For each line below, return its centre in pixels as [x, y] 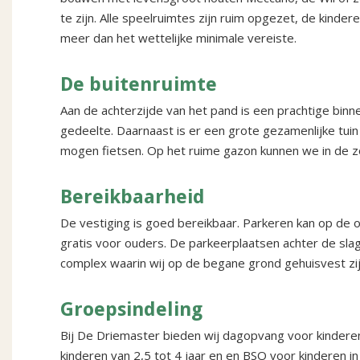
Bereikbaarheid [133, 197]
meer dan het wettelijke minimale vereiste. [178, 38]
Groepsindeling [131, 310]
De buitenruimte [139, 85]
